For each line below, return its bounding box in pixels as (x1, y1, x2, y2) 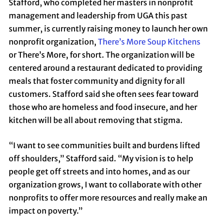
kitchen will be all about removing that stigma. (8, 115, 184, 125)
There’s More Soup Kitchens (97, 36, 201, 46)
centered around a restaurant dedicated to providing (8, 62, 202, 73)
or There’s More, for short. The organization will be (8, 49, 195, 60)
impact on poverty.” (8, 205, 84, 216)
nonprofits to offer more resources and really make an (8, 192, 207, 202)
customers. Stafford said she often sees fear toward (8, 89, 199, 99)
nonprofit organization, (8, 36, 98, 46)
